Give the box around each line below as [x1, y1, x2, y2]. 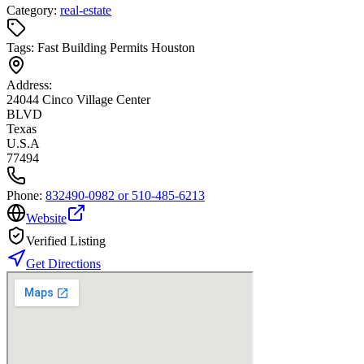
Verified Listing [26, 234, 106, 249]
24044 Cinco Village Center [6, 93, 150, 107]
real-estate [60, 3, 111, 18]
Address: [6, 78, 52, 93]
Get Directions [26, 257, 101, 271]
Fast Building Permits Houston [37, 41, 195, 55]
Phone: [6, 188, 45, 203]
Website [26, 211, 67, 226]
